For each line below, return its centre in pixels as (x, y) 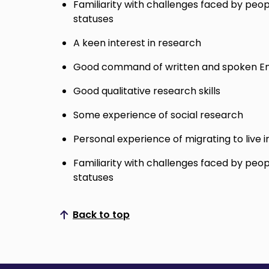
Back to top (101, 215)
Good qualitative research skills (147, 91)
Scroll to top (124, 219)
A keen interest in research (137, 43)
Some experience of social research (158, 115)
